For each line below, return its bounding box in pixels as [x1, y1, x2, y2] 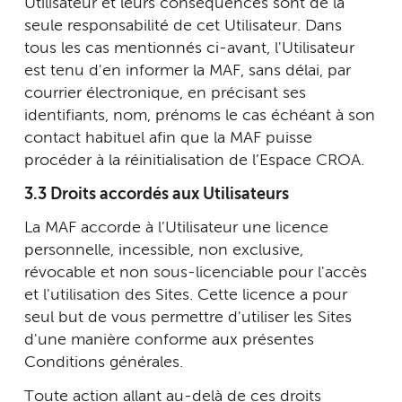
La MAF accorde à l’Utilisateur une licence [24, 220, 328, 236]
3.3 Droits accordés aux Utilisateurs [24, 186, 289, 203]
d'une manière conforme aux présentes [24, 332, 314, 348]
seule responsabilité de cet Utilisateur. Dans [24, 18, 342, 34]
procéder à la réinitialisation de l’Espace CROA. [24, 153, 364, 169]
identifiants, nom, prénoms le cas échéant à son [24, 108, 375, 124]
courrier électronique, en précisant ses [24, 85, 306, 101]
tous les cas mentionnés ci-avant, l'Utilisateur [24, 40, 354, 57]
